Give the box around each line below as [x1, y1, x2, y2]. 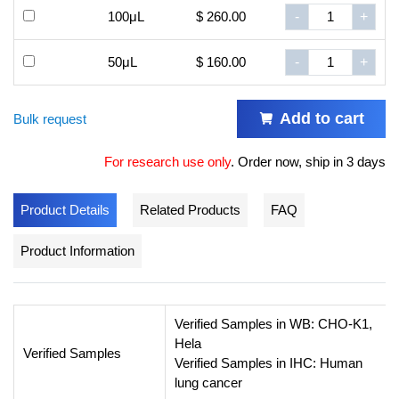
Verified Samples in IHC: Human [175, 355, 362, 371]
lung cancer [175, 375, 242, 391]
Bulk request [13, 110, 86, 126]
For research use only [104, 154, 231, 170]
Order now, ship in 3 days [238, 154, 386, 170]
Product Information [20, 243, 134, 259]
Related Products [140, 202, 240, 218]
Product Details [20, 202, 110, 218]
